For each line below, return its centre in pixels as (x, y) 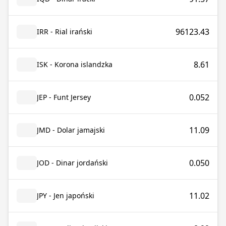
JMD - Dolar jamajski (71, 130)
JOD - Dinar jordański (72, 163)
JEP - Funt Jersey (64, 97)
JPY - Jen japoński (66, 195)
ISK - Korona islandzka (75, 64)
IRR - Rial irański (65, 32)
